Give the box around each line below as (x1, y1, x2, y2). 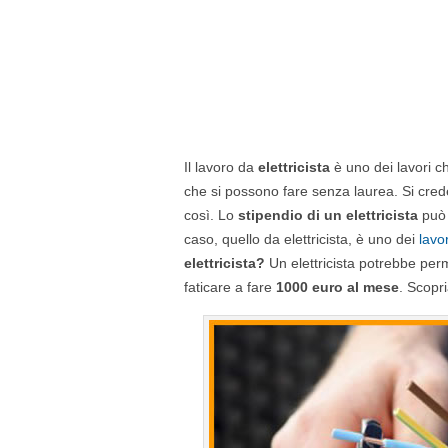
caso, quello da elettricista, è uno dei (184, 231, 419, 247)
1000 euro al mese (276, 279, 399, 295)
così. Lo (184, 207, 238, 223)
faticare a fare (184, 279, 276, 295)
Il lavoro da (184, 159, 258, 175)
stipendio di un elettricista (238, 207, 418, 223)
